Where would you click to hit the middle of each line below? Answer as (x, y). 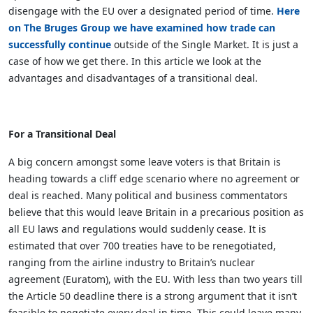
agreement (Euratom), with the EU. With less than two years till (155, 279)
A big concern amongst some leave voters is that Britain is (145, 162)
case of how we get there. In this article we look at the (135, 61)
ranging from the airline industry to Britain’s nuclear (132, 262)
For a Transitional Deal (62, 134)
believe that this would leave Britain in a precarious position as (156, 212)
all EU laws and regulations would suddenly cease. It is (137, 229)
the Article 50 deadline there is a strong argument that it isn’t (153, 296)
